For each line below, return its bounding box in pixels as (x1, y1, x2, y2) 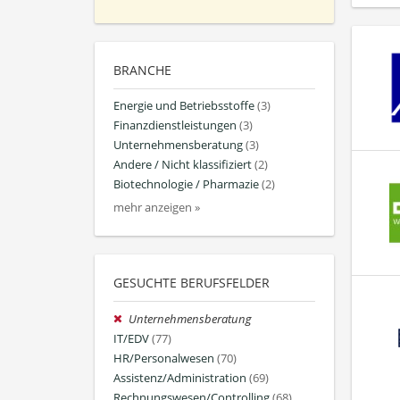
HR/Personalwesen (113, 350, 214, 366)
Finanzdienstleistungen (113, 117, 237, 133)
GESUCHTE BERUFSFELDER (113, 273, 270, 291)
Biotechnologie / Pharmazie (113, 177, 259, 193)
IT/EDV (113, 330, 149, 346)
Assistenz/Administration (113, 371, 246, 387)
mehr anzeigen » (113, 199, 200, 215)
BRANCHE (113, 61, 171, 79)
